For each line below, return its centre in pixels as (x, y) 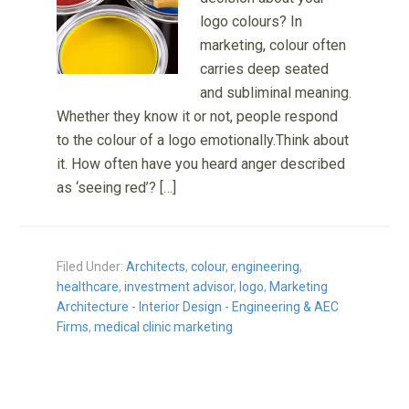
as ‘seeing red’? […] (117, 188)
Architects (156, 267)
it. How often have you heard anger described (201, 164)
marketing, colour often (273, 46)
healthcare (88, 287)
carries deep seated (265, 69)
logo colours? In (252, 22)
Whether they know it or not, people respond (198, 117)
